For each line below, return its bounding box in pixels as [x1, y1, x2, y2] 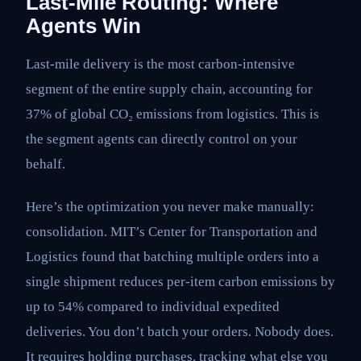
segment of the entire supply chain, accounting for [26, 81, 313, 97]
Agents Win [26, 15, 141, 38]
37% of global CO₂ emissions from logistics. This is [26, 106, 319, 122]
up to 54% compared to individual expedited [26, 299, 280, 315]
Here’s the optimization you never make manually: [26, 199, 314, 215]
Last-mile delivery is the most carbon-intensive [26, 56, 295, 72]
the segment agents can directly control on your [26, 131, 297, 147]
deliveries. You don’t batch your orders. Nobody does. [26, 324, 334, 340]
